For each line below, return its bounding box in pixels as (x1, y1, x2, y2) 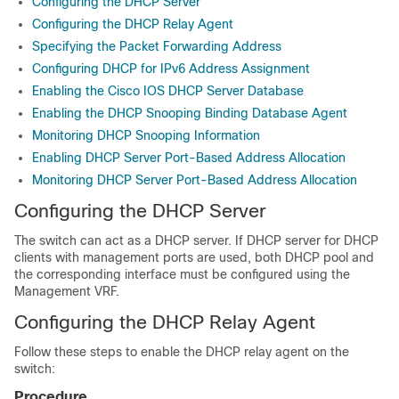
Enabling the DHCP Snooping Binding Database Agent (32, 106, 347, 120)
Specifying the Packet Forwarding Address (32, 39, 281, 53)
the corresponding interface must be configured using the (14, 267, 350, 281)
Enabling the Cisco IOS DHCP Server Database (32, 84, 304, 98)
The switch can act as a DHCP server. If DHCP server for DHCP (14, 233, 379, 248)
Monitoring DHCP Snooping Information (32, 128, 260, 142)
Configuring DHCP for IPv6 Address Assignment (32, 61, 310, 76)
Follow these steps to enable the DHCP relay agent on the (14, 345, 349, 359)
